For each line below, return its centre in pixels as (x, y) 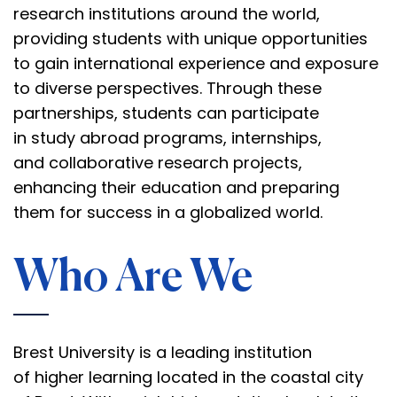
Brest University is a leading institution (163, 352)
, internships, (272, 138)
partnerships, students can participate (166, 113)
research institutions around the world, (167, 14)
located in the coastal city (258, 377)
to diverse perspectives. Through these (167, 88)
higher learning (93, 377)
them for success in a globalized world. (168, 212)
